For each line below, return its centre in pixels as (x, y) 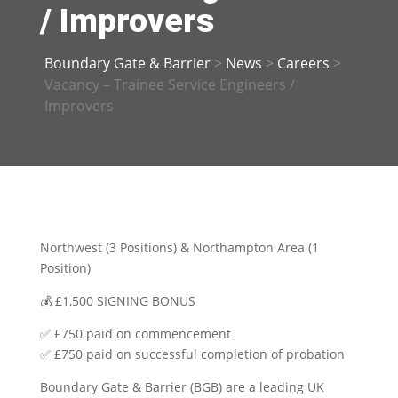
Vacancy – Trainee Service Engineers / (169, 85)
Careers (303, 64)
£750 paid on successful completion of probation (197, 354)
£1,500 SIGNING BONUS (123, 301)
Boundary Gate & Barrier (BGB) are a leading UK (182, 387)
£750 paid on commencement (140, 334)
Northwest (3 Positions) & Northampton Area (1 (179, 248)
